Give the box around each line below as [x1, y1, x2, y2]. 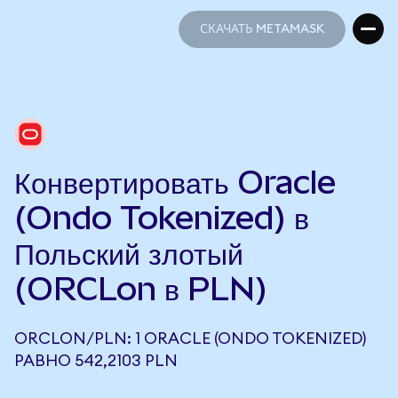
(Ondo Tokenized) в [14, 199, 309, 236]
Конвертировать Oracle [14, 163, 336, 201]
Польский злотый [14, 235, 243, 272]
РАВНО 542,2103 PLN [14, 353, 178, 369]
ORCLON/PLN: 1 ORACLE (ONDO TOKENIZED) [14, 330, 366, 346]
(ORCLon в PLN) [14, 270, 267, 307]
